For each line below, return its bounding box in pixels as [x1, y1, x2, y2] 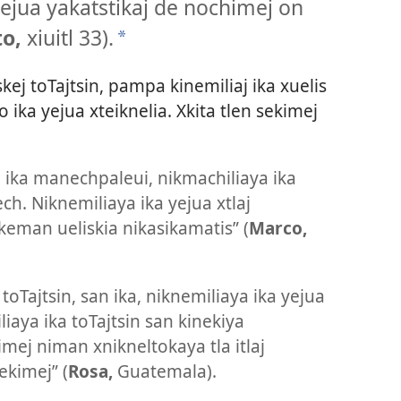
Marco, [248, 216, 307, 241]
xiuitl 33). [21, 22, 114, 52]
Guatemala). [112, 358, 217, 383]
